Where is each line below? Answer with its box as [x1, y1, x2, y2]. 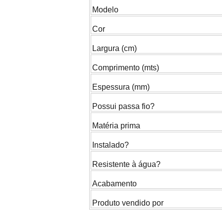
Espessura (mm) [92, 83, 150, 92]
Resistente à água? [92, 160, 161, 169]
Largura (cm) [92, 44, 137, 53]
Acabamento [92, 179, 137, 188]
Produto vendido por [92, 199, 164, 208]
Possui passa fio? [92, 102, 155, 111]
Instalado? [92, 141, 129, 150]
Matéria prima [92, 121, 140, 130]
